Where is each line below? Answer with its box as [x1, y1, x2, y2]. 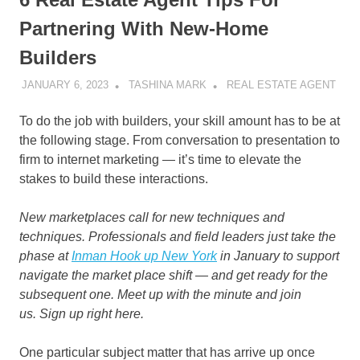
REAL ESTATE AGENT [226, 79, 336, 92]
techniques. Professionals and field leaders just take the [19, 230, 336, 244]
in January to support [217, 249, 339, 264]
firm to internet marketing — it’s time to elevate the [19, 153, 301, 167]
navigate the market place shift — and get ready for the [19, 268, 328, 283]
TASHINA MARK [128, 79, 207, 92]
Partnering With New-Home [19, 17, 268, 39]
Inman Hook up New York [72, 249, 217, 264]
